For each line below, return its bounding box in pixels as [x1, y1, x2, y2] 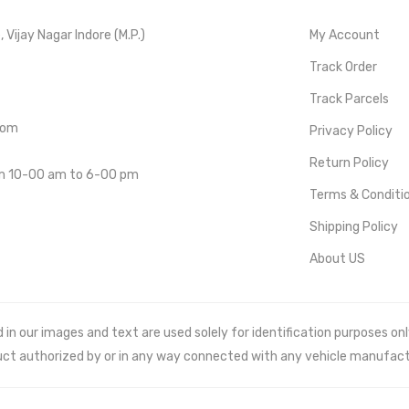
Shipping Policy [309, 219, 398, 236]
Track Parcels [309, 91, 389, 108]
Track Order [309, 59, 377, 76]
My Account [309, 27, 380, 44]
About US [309, 251, 365, 267]
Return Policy [309, 155, 389, 172]
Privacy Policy [309, 123, 393, 140]
